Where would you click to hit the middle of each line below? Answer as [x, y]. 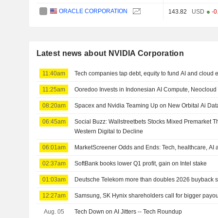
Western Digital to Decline [109, 132]
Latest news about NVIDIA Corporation [110, 54]
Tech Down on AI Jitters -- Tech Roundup [128, 212]
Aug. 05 [54, 212]
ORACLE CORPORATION [93, 11]
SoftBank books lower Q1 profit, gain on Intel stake [141, 164]
